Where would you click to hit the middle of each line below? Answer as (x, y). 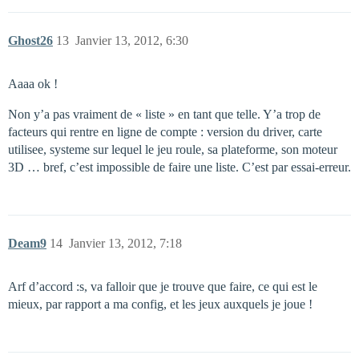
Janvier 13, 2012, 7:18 (125, 244)
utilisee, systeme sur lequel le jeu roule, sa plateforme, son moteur (173, 150)
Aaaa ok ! (33, 84)
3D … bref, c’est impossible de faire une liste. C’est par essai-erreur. (179, 167)
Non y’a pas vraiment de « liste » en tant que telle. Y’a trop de (164, 115)
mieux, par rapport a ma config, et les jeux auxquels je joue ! (160, 305)
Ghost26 (30, 41)
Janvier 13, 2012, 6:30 (132, 41)
